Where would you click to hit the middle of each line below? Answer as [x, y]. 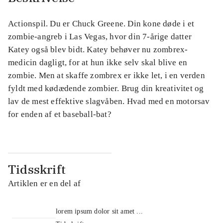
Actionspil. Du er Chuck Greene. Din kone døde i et [101, 23]
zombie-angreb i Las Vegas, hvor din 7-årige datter [100, 36]
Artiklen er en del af [45, 183]
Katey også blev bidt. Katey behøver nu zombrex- [98, 49]
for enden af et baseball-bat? [60, 114]
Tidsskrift [37, 169]
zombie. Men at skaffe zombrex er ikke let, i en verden [107, 75]
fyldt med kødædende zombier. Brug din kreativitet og [106, 88]
